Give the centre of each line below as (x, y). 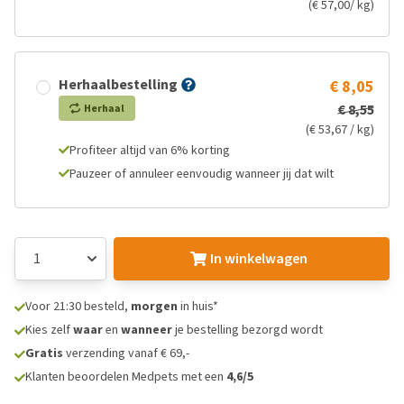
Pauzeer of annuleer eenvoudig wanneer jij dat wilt (202, 174)
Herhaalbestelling (118, 84)
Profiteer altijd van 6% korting (150, 150)
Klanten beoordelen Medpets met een (126, 376)
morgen (154, 306)
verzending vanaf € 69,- (126, 353)
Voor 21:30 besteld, (78, 306)
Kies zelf (49, 330)
